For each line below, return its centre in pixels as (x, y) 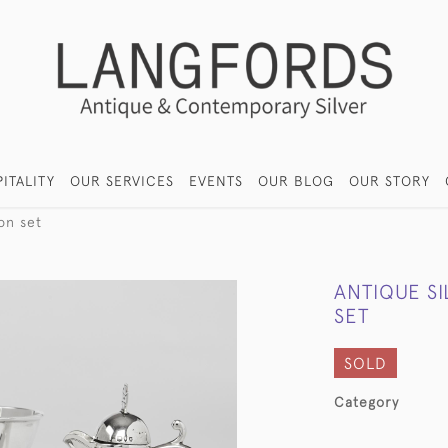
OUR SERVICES (122, 181)
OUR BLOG (296, 181)
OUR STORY (390, 181)
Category (366, 402)
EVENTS (216, 181)
